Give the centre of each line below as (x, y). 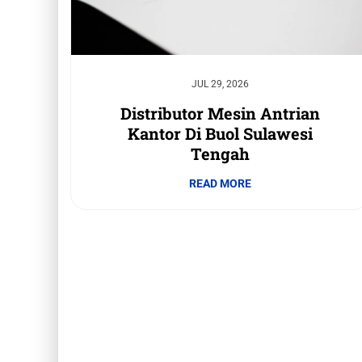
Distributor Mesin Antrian (220, 114)
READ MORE (220, 184)
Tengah (220, 154)
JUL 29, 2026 (220, 84)
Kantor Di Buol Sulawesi (220, 134)
